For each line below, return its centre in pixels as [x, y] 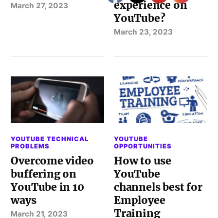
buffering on [44, 174]
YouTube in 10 [47, 187]
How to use [143, 161]
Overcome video [52, 161]
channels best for [158, 187]
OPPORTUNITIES [143, 146]
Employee [140, 200]
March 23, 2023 [144, 32]
